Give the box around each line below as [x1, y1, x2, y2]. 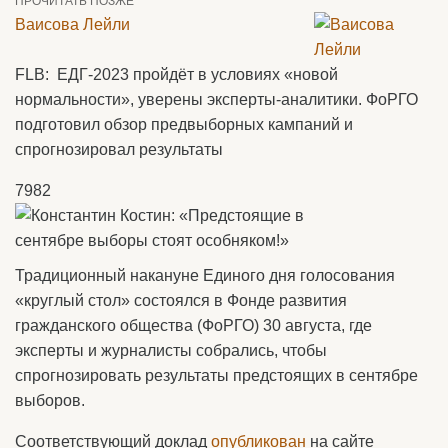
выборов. [15, 392, 85, 409]
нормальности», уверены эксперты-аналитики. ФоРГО [15, 91, 418, 108]
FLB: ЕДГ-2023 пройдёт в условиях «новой [15, 66, 338, 83]
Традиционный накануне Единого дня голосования [15, 267, 395, 284]
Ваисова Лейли [15, 16, 130, 33]
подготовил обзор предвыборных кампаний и [15, 116, 353, 133]
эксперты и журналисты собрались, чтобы [15, 342, 327, 359]
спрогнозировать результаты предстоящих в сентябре [15, 367, 418, 384]
